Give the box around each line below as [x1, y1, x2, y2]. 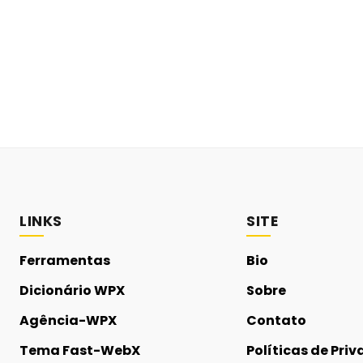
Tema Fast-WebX [19, 341, 140, 360]
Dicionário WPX [19, 281, 125, 300]
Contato [246, 311, 306, 330]
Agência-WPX [19, 311, 117, 330]
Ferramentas [19, 251, 110, 270]
